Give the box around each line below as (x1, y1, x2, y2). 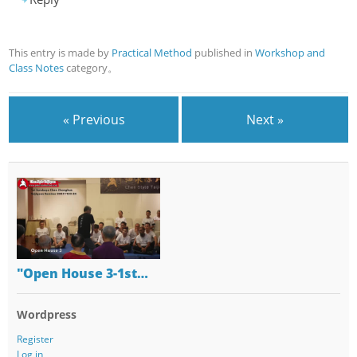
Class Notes (9, 60, 65, 75)
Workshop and (255, 45, 326, 60)
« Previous (62, 110, 125, 128)
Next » (246, 110, 284, 128)
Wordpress (16, 306, 76, 322)
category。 (64, 60, 119, 75)
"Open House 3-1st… (16, 264, 148, 282)
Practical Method (112, 45, 193, 60)
